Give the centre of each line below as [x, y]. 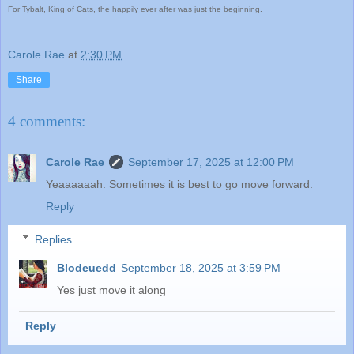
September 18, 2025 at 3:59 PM [201, 267]
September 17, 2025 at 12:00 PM [211, 162]
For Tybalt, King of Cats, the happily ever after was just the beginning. [135, 9]
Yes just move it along [112, 290]
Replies [54, 239]
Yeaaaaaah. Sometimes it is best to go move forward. [179, 185]
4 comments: [47, 121]
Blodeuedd [87, 267]
